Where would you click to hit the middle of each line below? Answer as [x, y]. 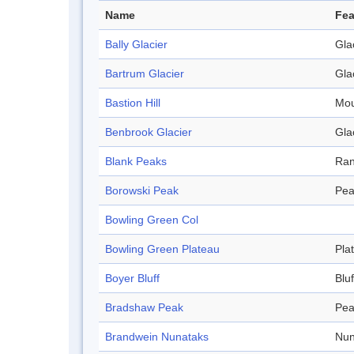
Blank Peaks [136, 162]
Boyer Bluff [132, 279]
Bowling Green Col [152, 220]
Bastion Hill [133, 103]
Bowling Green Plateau [162, 249]
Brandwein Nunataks [157, 337]
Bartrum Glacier [145, 74]
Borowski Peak [142, 191]
